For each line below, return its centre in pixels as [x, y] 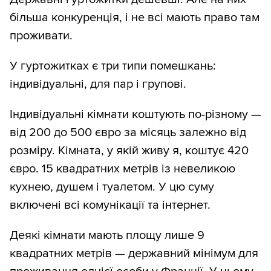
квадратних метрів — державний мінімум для [134, 254]
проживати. [41, 36]
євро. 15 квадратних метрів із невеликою [122, 169]
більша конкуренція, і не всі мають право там [135, 18]
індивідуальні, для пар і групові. [98, 84]
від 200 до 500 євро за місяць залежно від [128, 133]
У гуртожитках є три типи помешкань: [113, 66]
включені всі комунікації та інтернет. [110, 205]
